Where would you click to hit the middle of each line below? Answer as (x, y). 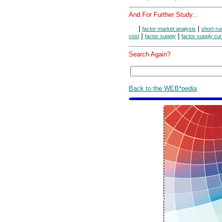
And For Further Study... (164, 14)
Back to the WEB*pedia (163, 88)
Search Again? (150, 54)
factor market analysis (169, 28)
